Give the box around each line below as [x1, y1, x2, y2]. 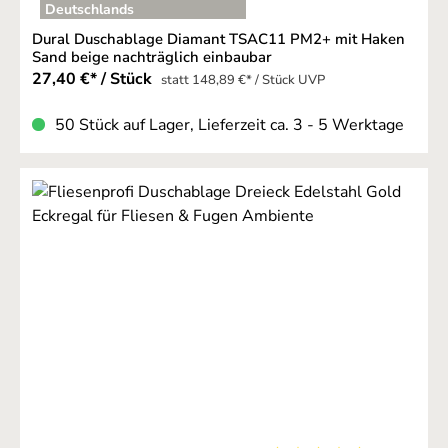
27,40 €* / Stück [32, 67, 156, 90]
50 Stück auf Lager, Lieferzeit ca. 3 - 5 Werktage [55, 113, 404, 136]
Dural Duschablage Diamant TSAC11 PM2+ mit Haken [32, 28, 405, 49]
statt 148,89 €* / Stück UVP [161, 70, 325, 89]
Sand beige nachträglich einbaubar [32, 46, 272, 67]
